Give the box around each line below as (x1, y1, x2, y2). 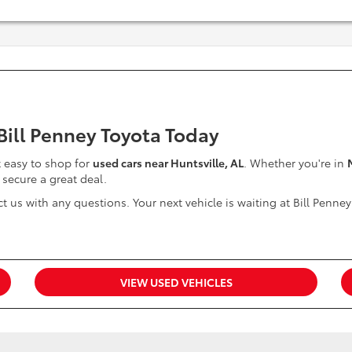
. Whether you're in (244, 155, 347, 170)
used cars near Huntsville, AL (93, 155, 244, 170)
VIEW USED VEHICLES (119, 274, 233, 290)
